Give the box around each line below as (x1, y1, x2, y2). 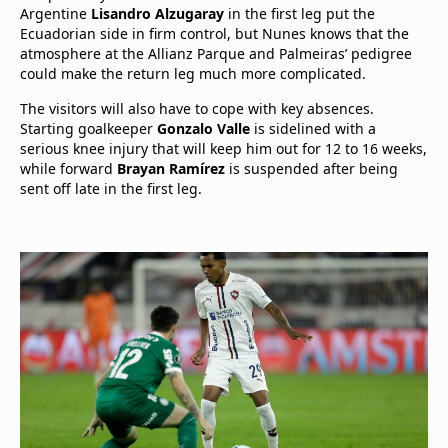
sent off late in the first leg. (20, 179, 202, 198)
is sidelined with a (250, 119, 376, 138)
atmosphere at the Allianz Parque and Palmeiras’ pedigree (20, 44, 412, 63)
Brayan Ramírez (117, 159, 225, 178)
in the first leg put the (224, 4, 375, 23)
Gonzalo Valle (157, 119, 250, 138)
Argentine (20, 4, 91, 23)
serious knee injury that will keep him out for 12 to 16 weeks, (20, 139, 427, 158)
